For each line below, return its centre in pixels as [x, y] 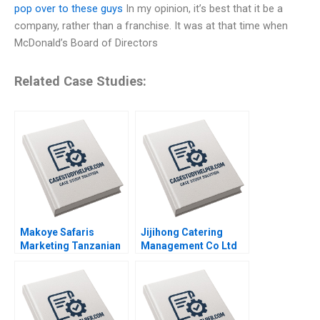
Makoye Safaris [57, 232]
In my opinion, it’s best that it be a [203, 9]
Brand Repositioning [189, 259]
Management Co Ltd [189, 245]
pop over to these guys [69, 9]
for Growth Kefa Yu [185, 272]
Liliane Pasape [55, 286]
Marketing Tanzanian [70, 245]
